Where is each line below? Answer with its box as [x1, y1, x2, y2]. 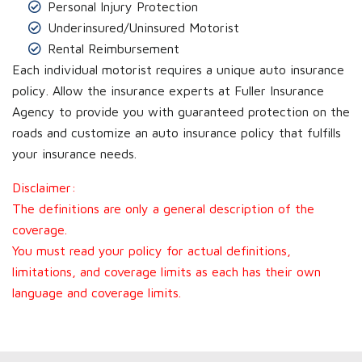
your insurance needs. [12, 146, 137, 162]
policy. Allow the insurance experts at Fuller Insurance [12, 83, 324, 99]
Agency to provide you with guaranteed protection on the [12, 104, 350, 120]
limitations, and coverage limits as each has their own [12, 264, 321, 280]
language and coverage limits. [12, 285, 181, 301]
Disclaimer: [12, 180, 76, 196]
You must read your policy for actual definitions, [12, 243, 291, 259]
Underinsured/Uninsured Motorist [48, 20, 239, 36]
